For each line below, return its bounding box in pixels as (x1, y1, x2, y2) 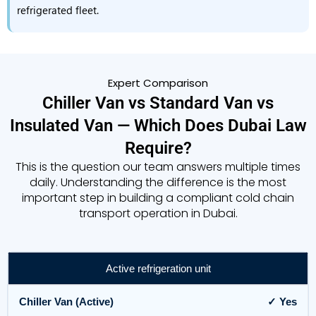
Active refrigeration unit (105, 262, 211, 274)
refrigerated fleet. (17, 3, 99, 17)
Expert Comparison (108, 75, 208, 90)
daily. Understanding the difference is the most (30, 174, 286, 190)
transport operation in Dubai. (78, 205, 238, 221)
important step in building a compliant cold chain (22, 190, 294, 206)
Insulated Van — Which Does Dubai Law (9, 116, 307, 135)
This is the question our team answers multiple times (16, 159, 300, 175)
